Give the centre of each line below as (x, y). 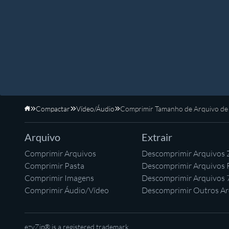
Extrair (157, 137)
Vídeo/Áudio (95, 108)
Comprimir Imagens (59, 178)
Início (38, 113)
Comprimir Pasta (54, 165)
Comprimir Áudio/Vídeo (67, 190)
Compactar (53, 108)
